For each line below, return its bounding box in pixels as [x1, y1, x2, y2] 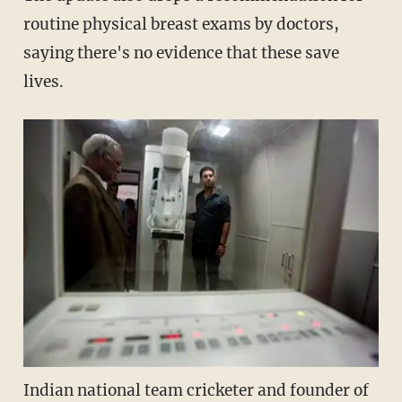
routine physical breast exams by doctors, [22, 14, 339, 35]
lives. [22, 72, 64, 92]
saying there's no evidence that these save [22, 43, 339, 64]
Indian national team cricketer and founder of [22, 380, 369, 400]
